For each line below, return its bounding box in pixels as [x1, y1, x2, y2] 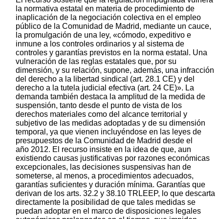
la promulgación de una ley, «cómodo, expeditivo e [16, 30, 191, 39]
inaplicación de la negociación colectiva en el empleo [16, 13, 201, 22]
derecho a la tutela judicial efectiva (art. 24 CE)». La [16, 83, 194, 92]
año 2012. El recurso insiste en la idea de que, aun [16, 145, 191, 153]
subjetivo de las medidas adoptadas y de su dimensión [16, 118, 205, 127]
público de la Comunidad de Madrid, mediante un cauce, [16, 22, 211, 30]
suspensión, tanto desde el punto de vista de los [16, 101, 182, 109]
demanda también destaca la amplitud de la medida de [16, 92, 205, 101]
